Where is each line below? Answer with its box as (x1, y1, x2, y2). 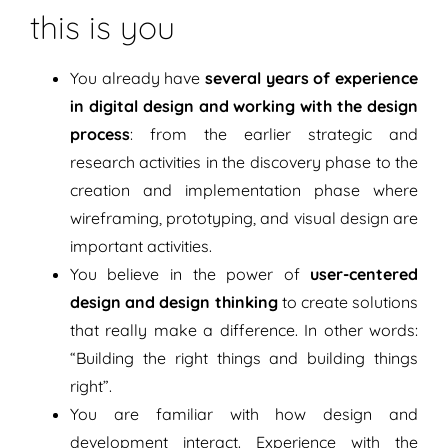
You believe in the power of (69, 264, 311, 285)
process (69, 124, 130, 145)
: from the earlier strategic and (129, 124, 419, 145)
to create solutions (281, 292, 419, 313)
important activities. (69, 236, 212, 257)
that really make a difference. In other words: (69, 320, 419, 341)
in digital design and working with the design (69, 96, 419, 117)
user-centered (310, 264, 419, 285)
